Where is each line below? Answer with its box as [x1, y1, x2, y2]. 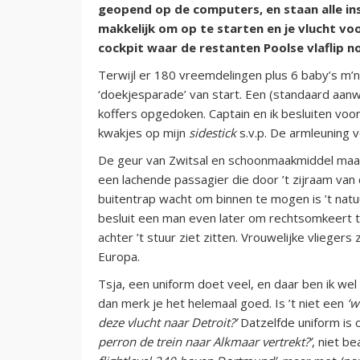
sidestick [189, 124, 236, 141]
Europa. [98, 247, 140, 264]
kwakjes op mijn [98, 124, 189, 141]
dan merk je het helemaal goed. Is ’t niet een [98, 294, 347, 311]
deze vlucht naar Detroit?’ [98, 313, 237, 330]
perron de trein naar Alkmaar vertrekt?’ [98, 333, 312, 350]
